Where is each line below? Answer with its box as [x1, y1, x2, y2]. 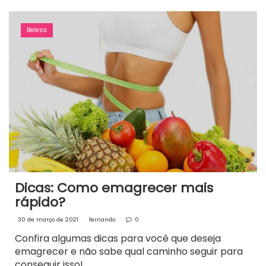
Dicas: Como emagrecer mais [15, 178, 213, 197]
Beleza [27, 26, 47, 35]
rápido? [15, 192, 65, 211]
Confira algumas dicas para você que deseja [15, 231, 221, 245]
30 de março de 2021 [18, 215, 78, 223]
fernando [89, 215, 115, 223]
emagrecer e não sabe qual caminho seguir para [15, 244, 243, 258]
